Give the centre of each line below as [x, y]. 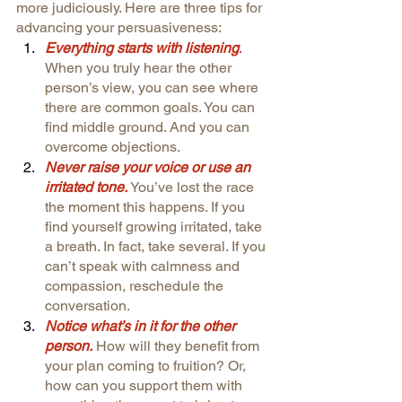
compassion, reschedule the [136, 285]
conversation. [87, 305]
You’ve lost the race [194, 187]
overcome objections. [113, 146]
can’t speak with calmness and [144, 266]
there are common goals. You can [152, 107]
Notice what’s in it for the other [142, 326]
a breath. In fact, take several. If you [157, 246]
